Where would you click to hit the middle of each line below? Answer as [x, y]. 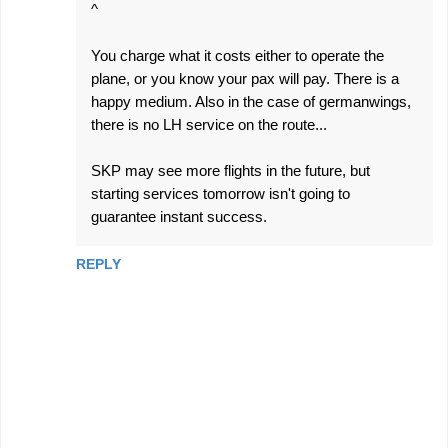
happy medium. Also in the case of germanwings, [251, 101]
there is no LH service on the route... [209, 124]
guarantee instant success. [179, 216]
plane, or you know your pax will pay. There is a [245, 78]
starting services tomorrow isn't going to [220, 193]
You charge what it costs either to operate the [237, 55]
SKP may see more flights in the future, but [230, 170]
